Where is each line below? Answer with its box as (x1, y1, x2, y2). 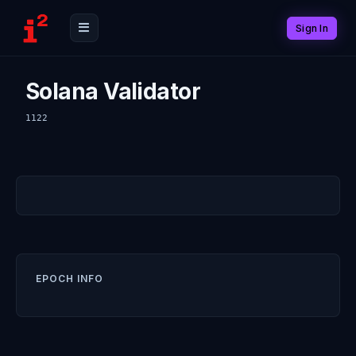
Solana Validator (25, 78, 201, 105)
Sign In (296, 21, 328, 34)
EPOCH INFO (36, 273, 103, 284)
